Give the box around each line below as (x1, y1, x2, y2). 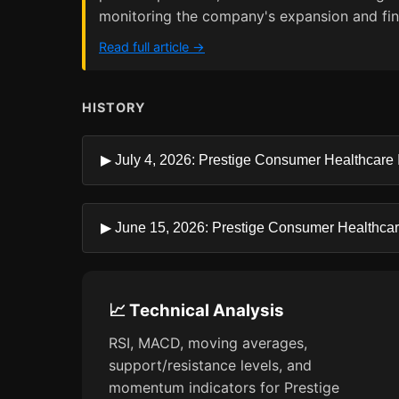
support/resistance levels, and (109, 356, 312, 374)
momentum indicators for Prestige (109, 379, 339, 396)
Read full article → (99, 39, 205, 54)
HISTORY (82, 100, 145, 115)
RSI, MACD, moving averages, (109, 334, 307, 352)
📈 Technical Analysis (109, 300, 284, 321)
